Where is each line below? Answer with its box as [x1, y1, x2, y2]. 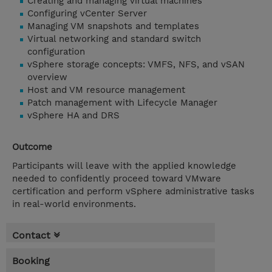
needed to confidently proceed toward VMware [12, 173, 221, 185]
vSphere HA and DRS [27, 110, 123, 121]
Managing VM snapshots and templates [27, 21, 202, 32]
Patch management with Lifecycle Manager [27, 97, 220, 109]
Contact [12, 229, 50, 242]
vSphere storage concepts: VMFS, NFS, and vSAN [27, 59, 245, 70]
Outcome [12, 141, 52, 153]
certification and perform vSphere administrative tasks [12, 186, 254, 197]
